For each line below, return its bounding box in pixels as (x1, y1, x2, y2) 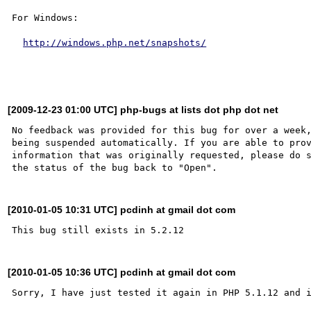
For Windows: (12, 12, 79, 23)
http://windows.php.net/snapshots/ (23, 37, 207, 48)
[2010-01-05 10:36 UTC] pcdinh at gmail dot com (8, 266, 236, 278)
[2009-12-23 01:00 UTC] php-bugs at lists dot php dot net (8, 103, 279, 115)
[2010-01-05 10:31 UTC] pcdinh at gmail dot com (8, 203, 236, 215)
